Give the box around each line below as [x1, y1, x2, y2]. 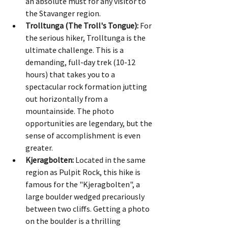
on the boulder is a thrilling [25, 215, 122, 226]
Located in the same [74, 154, 147, 165]
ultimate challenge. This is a [25, 44, 125, 55]
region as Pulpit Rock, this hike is [25, 166, 142, 177]
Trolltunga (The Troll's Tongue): [25, 20, 138, 31]
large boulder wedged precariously [25, 191, 146, 202]
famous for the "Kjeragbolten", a [25, 179, 141, 189]
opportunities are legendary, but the [25, 118, 154, 128]
